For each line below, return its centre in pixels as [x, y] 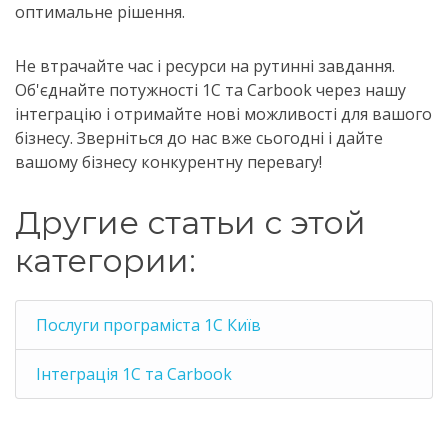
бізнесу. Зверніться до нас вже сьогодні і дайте [199, 138]
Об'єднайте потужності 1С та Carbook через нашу [210, 90]
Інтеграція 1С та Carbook [134, 374]
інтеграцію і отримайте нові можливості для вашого [223, 114]
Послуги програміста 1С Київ [148, 325]
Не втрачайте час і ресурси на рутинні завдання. [205, 66]
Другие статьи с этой [190, 222]
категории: [105, 260]
